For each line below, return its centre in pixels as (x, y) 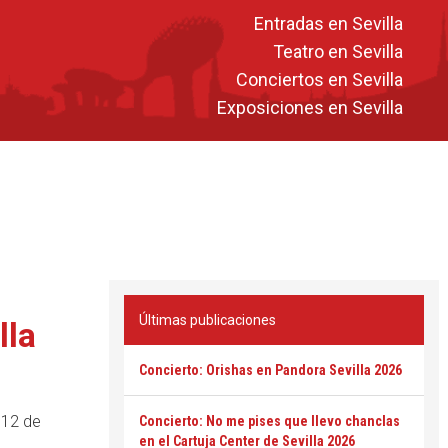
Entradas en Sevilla (328, 23)
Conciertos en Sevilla (319, 79)
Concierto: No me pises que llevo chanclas (269, 421)
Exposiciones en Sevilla (310, 107)
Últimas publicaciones (207, 320)
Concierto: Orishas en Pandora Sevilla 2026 (270, 370)
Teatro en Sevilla (338, 51)
